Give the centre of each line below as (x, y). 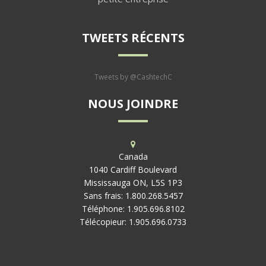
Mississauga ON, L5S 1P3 (133, 182)
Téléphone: (104, 208)
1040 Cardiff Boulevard (133, 169)
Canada (133, 156)
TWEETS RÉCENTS (133, 37)
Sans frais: (104, 195)
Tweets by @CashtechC (133, 77)
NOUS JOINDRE (133, 103)
